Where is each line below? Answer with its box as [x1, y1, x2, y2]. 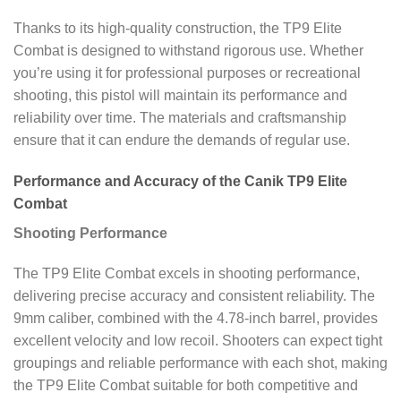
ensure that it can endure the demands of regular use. [13, 132, 350, 148]
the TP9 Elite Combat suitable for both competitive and [13, 378, 358, 394]
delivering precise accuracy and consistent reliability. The [13, 288, 375, 304]
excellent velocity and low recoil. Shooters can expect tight [13, 333, 382, 349]
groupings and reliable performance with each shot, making [13, 355, 388, 371]
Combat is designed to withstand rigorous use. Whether [13, 42, 363, 58]
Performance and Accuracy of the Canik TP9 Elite [13, 173, 347, 189]
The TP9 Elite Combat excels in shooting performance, [13, 266, 360, 282]
